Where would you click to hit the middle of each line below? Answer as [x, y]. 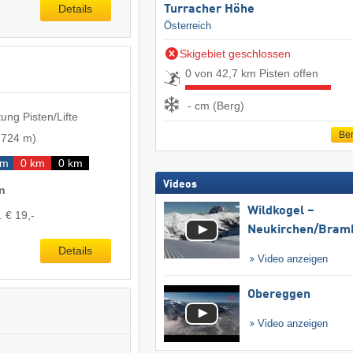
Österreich [187, 25]
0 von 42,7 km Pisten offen [251, 73]
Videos [180, 184]
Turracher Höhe [209, 9]
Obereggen [279, 294]
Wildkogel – [281, 211]
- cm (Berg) [216, 106]
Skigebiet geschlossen [235, 53]
